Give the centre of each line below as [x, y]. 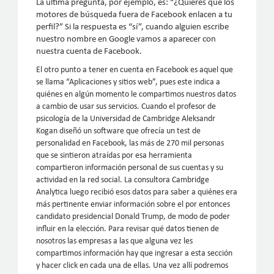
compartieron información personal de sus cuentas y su [130, 168]
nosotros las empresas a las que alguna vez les [115, 242]
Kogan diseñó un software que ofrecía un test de [119, 131]
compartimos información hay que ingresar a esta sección [135, 254]
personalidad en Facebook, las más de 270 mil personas [130, 144]
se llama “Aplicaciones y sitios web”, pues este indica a [128, 83]
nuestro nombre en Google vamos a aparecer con [126, 40]
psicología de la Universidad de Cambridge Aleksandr [126, 119]
